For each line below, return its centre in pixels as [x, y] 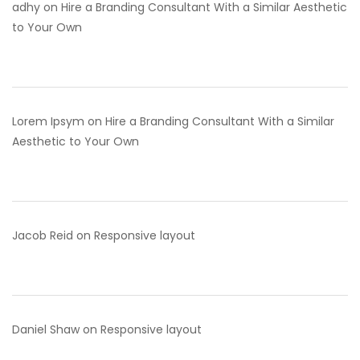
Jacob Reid [43, 235]
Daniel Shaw [46, 329]
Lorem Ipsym [48, 121]
